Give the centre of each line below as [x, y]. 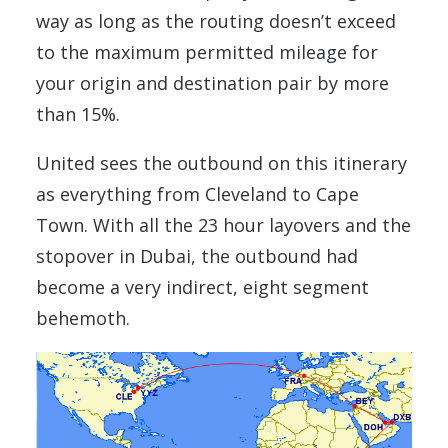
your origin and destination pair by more [212, 83]
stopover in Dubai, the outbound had [197, 256]
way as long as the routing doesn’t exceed [216, 21]
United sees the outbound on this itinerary [221, 163]
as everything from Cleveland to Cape [197, 194]
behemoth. [83, 318]
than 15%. [78, 114]
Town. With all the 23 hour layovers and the [223, 225]
